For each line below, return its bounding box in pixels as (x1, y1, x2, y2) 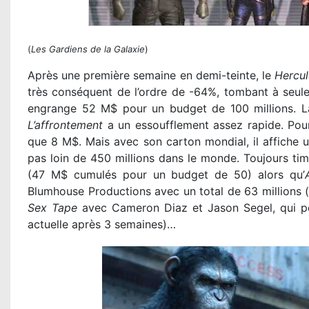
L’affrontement (28, 118, 103, 132)
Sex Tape (28, 201, 77, 215)
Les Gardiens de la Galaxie (31, 43, 145, 55)
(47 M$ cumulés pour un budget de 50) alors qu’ (28, 168, 305, 182)
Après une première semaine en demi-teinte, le (28, 68, 275, 83)
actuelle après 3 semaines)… (28, 217, 176, 232)
